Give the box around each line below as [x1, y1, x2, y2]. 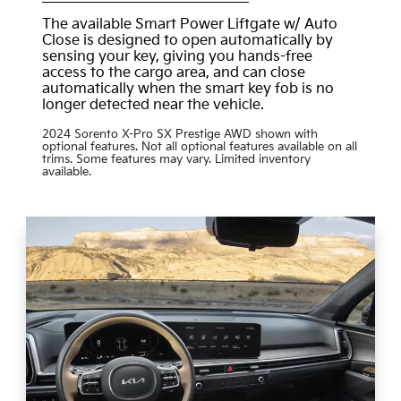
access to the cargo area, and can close [41, 64, 305, 81]
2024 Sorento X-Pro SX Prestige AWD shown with [41, 126, 318, 141]
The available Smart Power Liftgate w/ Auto [41, 15, 337, 33]
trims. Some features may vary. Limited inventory [41, 151, 311, 166]
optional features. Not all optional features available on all [41, 139, 357, 154]
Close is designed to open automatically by [41, 31, 333, 49]
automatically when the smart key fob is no [41, 80, 334, 98]
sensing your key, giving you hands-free [41, 47, 312, 65]
